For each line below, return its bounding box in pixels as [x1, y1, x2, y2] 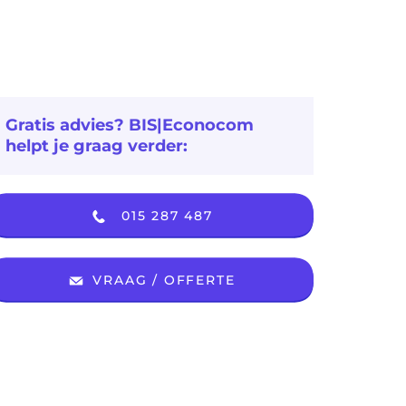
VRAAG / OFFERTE [87, 272, 236, 288]
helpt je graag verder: [5, 136, 188, 156]
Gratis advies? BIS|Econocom [5, 115, 254, 135]
